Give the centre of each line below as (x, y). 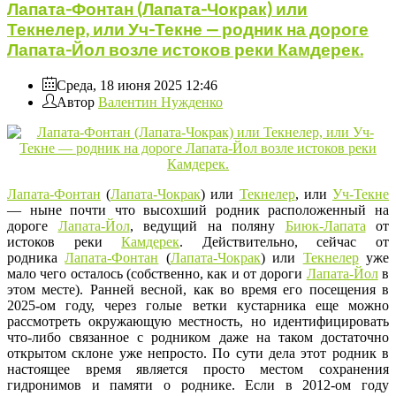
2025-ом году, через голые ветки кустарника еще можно (198, 305)
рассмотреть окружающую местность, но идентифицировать (198, 321)
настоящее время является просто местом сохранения (198, 369)
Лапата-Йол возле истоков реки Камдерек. (185, 49)
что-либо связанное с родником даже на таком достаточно (198, 337)
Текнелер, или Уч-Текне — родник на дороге (188, 29)
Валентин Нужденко (160, 102)
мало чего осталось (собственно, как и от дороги (157, 273)
